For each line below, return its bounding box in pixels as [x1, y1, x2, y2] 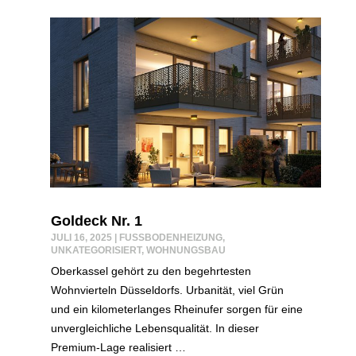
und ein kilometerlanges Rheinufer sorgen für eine [50, 302, 303, 315]
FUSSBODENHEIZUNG [118, 231, 215, 243]
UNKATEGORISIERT [50, 244, 141, 256]
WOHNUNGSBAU [145, 244, 226, 256]
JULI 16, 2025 [50, 231, 112, 243]
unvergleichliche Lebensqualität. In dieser [50, 321, 259, 335]
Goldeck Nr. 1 [50, 212, 142, 229]
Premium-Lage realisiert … [50, 340, 186, 354]
